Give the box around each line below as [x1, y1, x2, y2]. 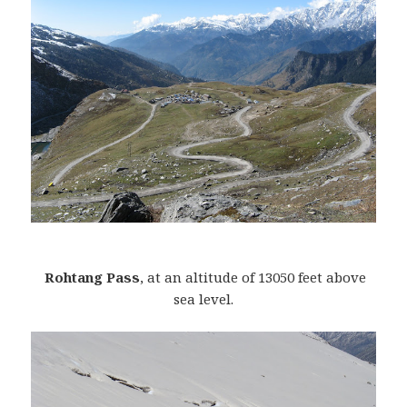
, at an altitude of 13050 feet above [140, 268, 366, 287]
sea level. [174, 290, 233, 309]
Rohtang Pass [45, 268, 140, 287]
